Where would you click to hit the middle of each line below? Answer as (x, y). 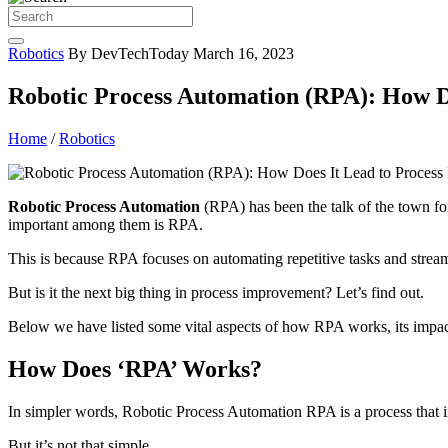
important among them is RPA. (107, 224)
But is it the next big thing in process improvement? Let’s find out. (218, 292)
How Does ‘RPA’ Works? (135, 368)
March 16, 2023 (243, 53)
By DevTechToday (130, 53)
